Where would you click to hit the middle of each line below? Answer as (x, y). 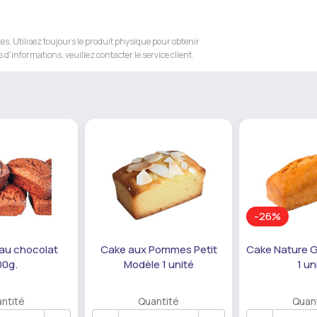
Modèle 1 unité (158, 264)
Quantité (158, 301)
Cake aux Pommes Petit (158, 249)
